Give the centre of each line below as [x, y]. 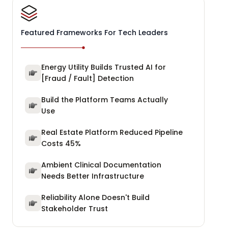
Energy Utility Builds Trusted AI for [104, 67]
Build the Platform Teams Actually [105, 99]
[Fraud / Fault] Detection [88, 78]
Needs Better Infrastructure [93, 176]
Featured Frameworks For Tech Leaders [94, 32]
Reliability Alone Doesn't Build [95, 197]
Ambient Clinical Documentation [101, 165]
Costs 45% [61, 143]
